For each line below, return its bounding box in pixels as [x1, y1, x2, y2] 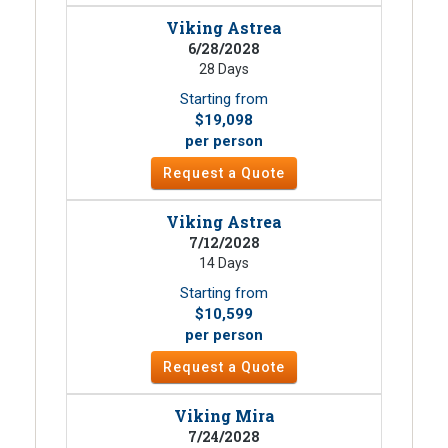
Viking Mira [173, 404, 275, 426]
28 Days [199, 60, 249, 77]
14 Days [199, 254, 249, 271]
